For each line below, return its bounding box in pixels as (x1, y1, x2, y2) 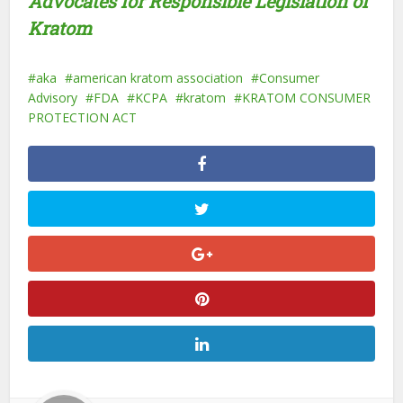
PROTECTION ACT (28, 109, 138, 126)
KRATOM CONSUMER (242, 89, 372, 106)
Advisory (28, 89, 78, 106)
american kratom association (73, 69, 244, 86)
